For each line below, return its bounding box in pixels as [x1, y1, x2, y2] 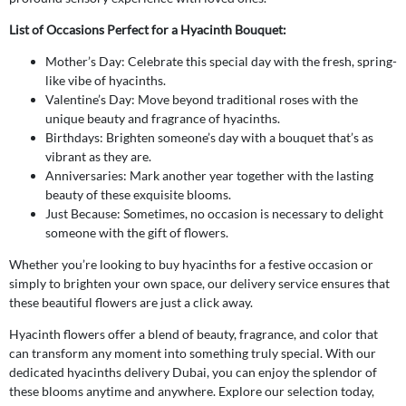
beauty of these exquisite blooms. [45, 186, 231, 202]
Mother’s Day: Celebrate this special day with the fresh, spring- [45, 53, 397, 69]
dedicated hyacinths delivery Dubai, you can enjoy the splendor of [9, 363, 377, 380]
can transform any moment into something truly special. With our [9, 344, 376, 361]
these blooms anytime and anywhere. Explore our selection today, [9, 382, 374, 399]
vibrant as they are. [45, 148, 151, 164]
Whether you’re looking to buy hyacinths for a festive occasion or [9, 256, 373, 272]
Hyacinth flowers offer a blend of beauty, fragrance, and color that [9, 325, 378, 342]
